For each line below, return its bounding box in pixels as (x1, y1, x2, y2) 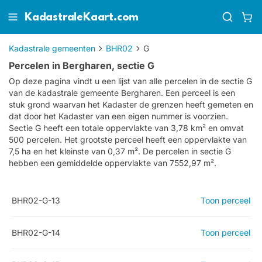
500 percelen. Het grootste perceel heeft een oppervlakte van (9, 135, 247, 144)
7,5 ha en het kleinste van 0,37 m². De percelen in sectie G (9, 146, 231, 156)
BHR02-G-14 (12, 227, 60, 237)
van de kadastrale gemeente (9, 88, 121, 98)
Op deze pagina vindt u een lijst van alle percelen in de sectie (9, 76, 246, 86)
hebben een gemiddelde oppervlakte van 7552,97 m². (9, 158, 216, 168)
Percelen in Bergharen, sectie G (9, 60, 154, 71)
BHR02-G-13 (12, 195, 60, 205)
